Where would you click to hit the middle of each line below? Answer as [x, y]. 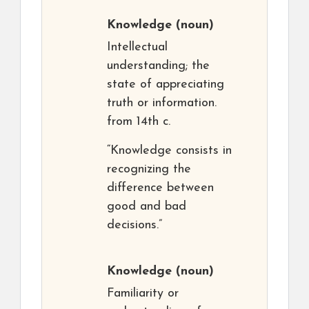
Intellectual [137, 48]
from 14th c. [139, 122]
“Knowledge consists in [169, 151]
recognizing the [149, 170]
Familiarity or [143, 294]
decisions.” [134, 226]
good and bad [147, 207]
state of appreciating [166, 85]
